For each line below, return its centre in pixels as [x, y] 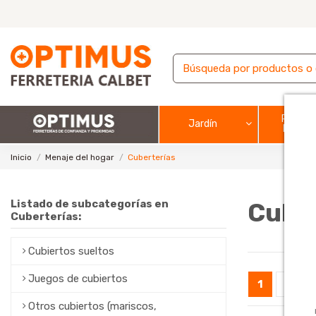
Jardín [202, 123]
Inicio [21, 157]
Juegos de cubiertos [78, 279]
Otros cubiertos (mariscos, [92, 306]
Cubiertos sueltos [71, 251]
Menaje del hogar [80, 157]
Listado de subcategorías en [90, 203]
